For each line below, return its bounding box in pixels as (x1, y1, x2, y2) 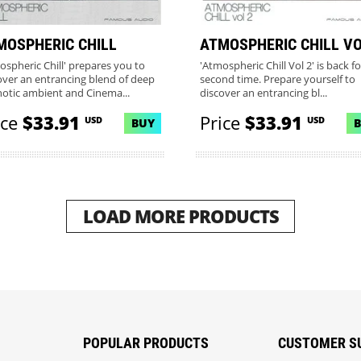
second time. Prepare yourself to (199, 73, 355, 87)
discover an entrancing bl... (199, 86, 327, 101)
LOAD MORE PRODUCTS (82, 203, 279, 229)
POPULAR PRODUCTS (83, 334, 210, 351)
